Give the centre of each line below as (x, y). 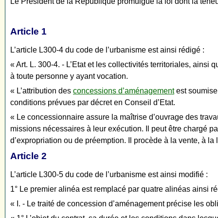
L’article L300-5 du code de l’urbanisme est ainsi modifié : (109, 175)
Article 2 (28, 156)
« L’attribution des (42, 91)
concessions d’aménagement (124, 91)
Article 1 (28, 32)
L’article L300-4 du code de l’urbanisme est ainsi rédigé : (107, 50)
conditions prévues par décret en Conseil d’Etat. (93, 103)
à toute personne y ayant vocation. (69, 76)
